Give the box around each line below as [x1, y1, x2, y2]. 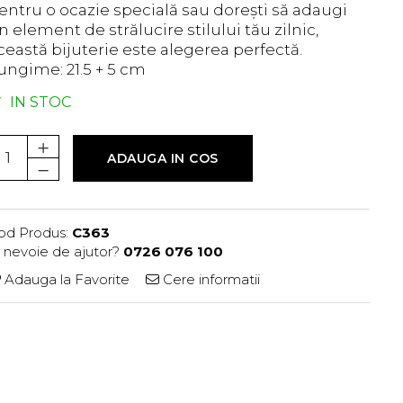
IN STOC [6, 93, 71, 111]
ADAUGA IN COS [107, 149, 219, 166]
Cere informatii [159, 270, 260, 288]
